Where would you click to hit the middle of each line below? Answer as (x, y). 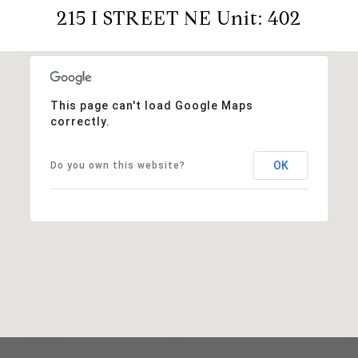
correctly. (80, 121)
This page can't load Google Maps (151, 105)
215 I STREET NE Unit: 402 (179, 18)
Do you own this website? (117, 165)
